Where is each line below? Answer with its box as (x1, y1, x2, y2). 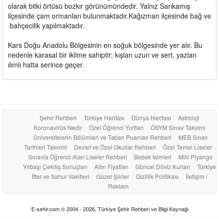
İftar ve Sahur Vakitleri (31, 172, 89, 180)
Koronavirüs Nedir (33, 123, 82, 131)
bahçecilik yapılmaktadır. (8, 20, 85, 30)
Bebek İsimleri (134, 152, 172, 161)
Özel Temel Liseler (163, 142, 212, 151)
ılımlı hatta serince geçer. (8, 59, 84, 69)
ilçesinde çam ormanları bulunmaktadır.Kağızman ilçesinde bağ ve (8, 10, 211, 21)
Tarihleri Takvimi (24, 142, 67, 151)
